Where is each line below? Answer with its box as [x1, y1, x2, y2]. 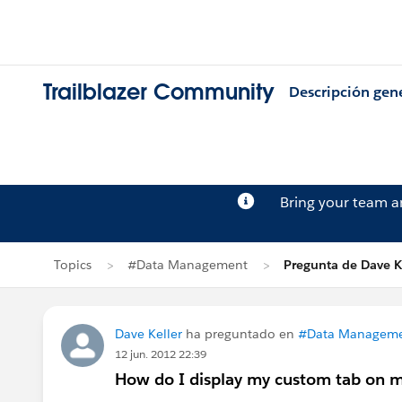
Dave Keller [115, 326, 182, 342]
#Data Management [127, 257, 248, 273]
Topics [54, 257, 92, 273]
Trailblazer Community [43, 78, 275, 107]
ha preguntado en [182, 326, 298, 342]
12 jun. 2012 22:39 [115, 346, 206, 362]
